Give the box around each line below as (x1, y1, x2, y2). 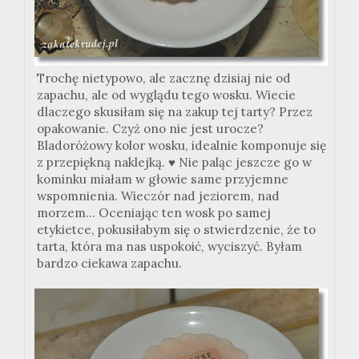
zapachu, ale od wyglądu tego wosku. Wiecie (37, 87, 296, 103)
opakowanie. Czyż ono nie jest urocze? (37, 121, 264, 137)
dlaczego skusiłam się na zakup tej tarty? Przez (37, 104, 313, 120)
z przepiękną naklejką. (37, 155, 168, 171)
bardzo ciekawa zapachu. (37, 256, 182, 272)
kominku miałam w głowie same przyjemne (37, 171, 288, 188)
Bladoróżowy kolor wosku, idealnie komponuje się (37, 138, 326, 154)
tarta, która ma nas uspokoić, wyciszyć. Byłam (37, 239, 302, 255)
